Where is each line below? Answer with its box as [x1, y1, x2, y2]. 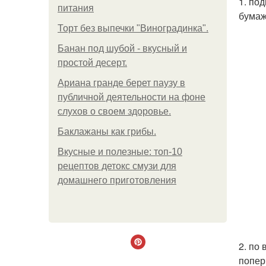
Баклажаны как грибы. [58, 126, 156, 137]
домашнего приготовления [58, 175, 176, 185]
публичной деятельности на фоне [58, 92, 205, 102]
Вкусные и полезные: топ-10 [58, 147, 182, 157]
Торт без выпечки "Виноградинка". [58, 23, 208, 33]
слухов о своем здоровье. [58, 106, 171, 116]
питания [58, 3, 94, 13]
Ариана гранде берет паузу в [58, 78, 185, 88]
